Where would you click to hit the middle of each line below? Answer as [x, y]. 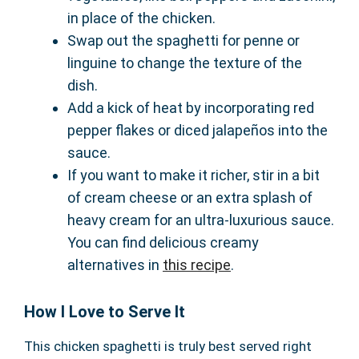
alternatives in [115, 265]
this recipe [197, 265]
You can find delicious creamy [163, 243]
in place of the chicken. [141, 18]
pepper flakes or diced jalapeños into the [198, 131]
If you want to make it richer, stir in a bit [194, 175]
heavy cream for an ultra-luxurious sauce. [201, 220]
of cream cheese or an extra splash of [190, 198]
